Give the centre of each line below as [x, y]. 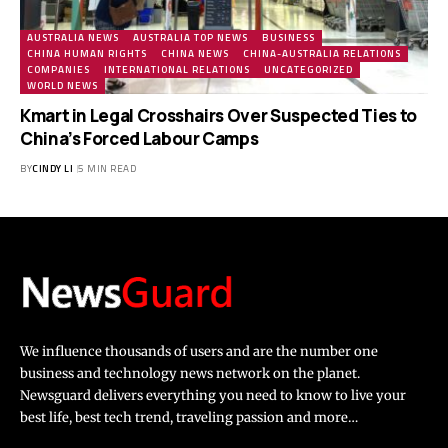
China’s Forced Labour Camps [139, 139]
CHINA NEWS [195, 54]
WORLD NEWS [62, 86]
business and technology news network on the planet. [190, 373]
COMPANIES [58, 70]
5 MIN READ [107, 169]
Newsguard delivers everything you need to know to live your [213, 395]
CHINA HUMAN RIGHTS [87, 54]
